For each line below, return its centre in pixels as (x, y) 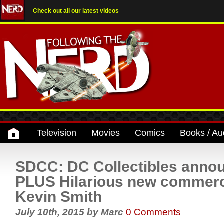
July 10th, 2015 (51, 212)
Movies (106, 133)
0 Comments (153, 212)
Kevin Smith (59, 197)
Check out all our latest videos (76, 11)
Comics (150, 133)
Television (57, 133)
